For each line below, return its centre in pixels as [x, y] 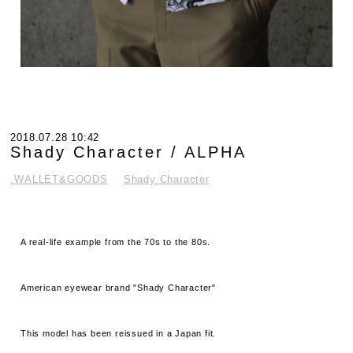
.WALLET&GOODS [59, 179]
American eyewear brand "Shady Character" [119, 288]
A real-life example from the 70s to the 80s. [116, 242]
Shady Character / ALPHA [129, 152]
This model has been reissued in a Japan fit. [119, 333]
